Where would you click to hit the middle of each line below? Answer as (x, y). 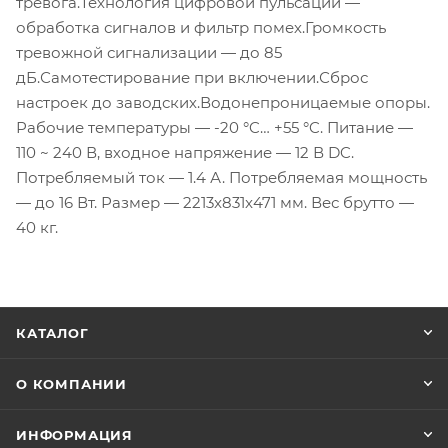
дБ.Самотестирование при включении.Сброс (192, 78)
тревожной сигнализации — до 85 (149, 53)
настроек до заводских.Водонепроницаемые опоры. (223, 103)
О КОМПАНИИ (71, 384)
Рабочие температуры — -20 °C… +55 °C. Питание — (214, 128)
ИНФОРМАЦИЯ (74, 435)
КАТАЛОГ (52, 333)
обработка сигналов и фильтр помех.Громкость (201, 28)
